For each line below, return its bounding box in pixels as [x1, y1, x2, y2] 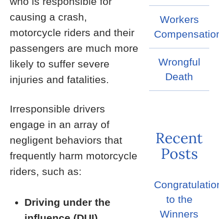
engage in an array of [10, 119, 109, 130]
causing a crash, [10, 11, 87, 22]
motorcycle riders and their [10, 27, 134, 38]
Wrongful [158, 56, 200, 68]
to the [166, 194, 193, 205]
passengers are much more [10, 43, 138, 54]
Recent [155, 129, 203, 148]
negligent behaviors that [10, 134, 122, 146]
